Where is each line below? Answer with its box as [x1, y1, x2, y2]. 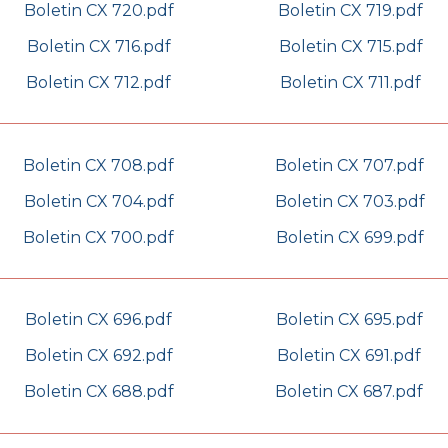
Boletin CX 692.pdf [24, 346, 173, 366]
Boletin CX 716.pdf [26, 36, 171, 56]
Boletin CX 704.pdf [23, 191, 174, 211]
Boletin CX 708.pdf [23, 155, 174, 175]
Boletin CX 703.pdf [274, 191, 425, 211]
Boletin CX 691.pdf [277, 346, 421, 366]
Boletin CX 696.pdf [25, 310, 172, 330]
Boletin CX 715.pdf [278, 36, 423, 56]
